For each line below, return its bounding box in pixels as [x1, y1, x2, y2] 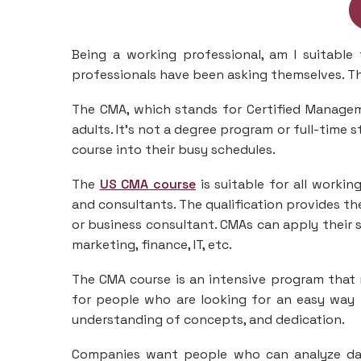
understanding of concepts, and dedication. [71, 311, 345, 329]
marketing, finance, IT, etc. [71, 236, 232, 254]
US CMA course [99, 176, 196, 193]
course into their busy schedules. [71, 141, 276, 159]
